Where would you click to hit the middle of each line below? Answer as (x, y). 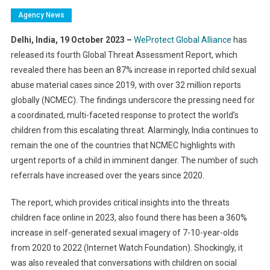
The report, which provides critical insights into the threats (120, 203)
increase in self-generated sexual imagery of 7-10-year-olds (124, 233)
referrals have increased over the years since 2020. (107, 176)
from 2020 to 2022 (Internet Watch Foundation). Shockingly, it (127, 248)
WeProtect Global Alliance (182, 40)
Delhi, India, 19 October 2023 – (72, 40)
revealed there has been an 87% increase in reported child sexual (133, 70)
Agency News (41, 15)
